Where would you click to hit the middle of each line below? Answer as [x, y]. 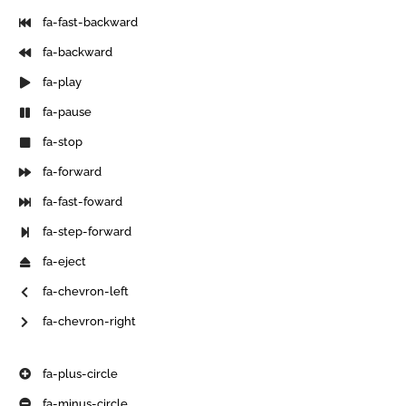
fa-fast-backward [91, 23]
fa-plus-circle [81, 373]
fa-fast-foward [83, 202]
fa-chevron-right [90, 322]
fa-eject [65, 262]
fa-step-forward [87, 232]
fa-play [63, 82]
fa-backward [78, 53]
